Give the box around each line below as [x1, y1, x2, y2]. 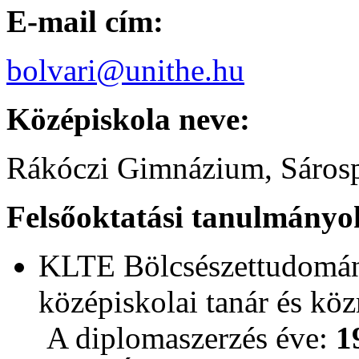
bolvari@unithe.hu [6, 53, 244, 87]
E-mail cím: [6, 4, 163, 38]
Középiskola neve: [6, 102, 250, 136]
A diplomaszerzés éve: [38, 321, 336, 355]
